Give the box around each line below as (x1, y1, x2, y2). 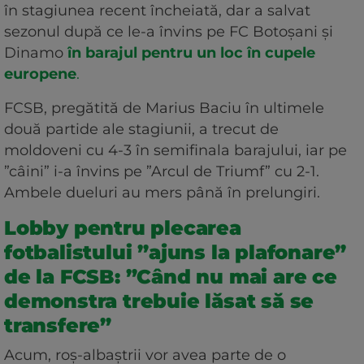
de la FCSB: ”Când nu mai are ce (4, 264, 337, 288)
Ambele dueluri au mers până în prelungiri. (4, 183, 320, 201)
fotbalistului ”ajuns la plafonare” (4, 240, 347, 264)
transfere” (4, 313, 112, 337)
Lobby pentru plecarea (4, 215, 241, 240)
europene (4, 64, 76, 83)
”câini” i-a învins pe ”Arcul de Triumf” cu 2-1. (4, 162, 319, 180)
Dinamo (4, 43, 67, 62)
